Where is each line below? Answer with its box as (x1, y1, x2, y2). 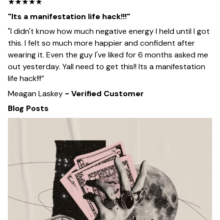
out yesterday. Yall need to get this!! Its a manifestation (8, 61, 205, 72)
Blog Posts (8, 103, 49, 114)
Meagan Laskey (8, 88, 65, 99)
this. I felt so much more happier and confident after (8, 38, 195, 49)
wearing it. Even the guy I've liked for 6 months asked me (8, 50, 208, 60)
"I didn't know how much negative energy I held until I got (8, 26, 210, 37)
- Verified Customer (65, 88, 144, 99)
